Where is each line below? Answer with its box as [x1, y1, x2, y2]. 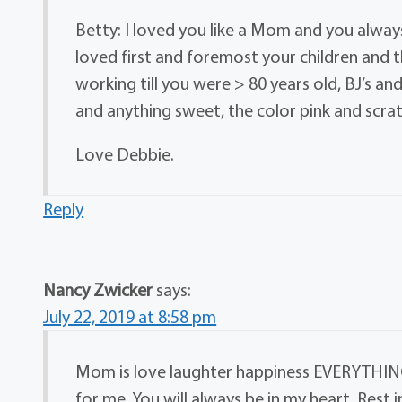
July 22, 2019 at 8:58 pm [43, 305, 217, 328]
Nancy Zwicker [43, 278, 153, 301]
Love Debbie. [75, 143, 175, 166]
